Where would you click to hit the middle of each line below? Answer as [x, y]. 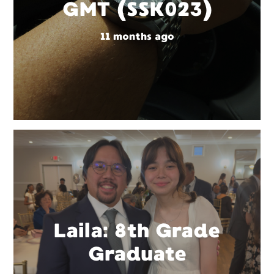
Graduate [137, 254]
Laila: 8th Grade [137, 231]
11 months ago [137, 36]
